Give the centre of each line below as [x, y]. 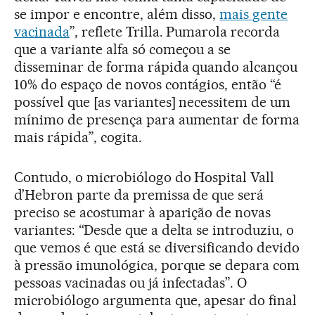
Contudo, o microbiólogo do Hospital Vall [144, 177]
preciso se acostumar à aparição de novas [143, 212]
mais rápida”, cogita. [78, 137]
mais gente [254, 14]
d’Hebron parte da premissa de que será [139, 194]
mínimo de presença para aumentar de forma [157, 119]
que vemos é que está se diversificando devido [157, 247]
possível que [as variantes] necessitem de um [153, 102]
